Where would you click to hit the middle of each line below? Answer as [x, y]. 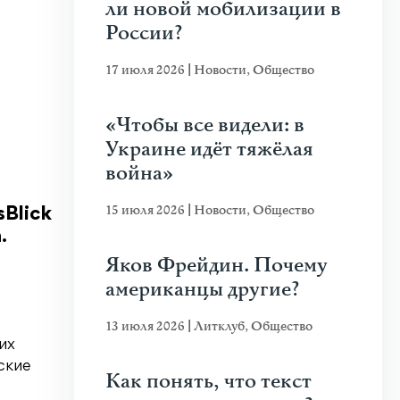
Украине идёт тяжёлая [209, 150]
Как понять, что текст [208, 382]
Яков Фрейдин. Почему [217, 266]
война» [139, 174]
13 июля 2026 [146, 326]
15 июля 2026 [146, 210]
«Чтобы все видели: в [205, 125]
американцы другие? [203, 290]
